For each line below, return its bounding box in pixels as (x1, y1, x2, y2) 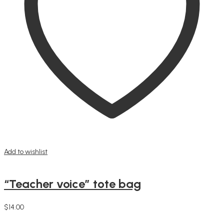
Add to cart (4, 211, 37, 220)
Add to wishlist (4, 147, 47, 156)
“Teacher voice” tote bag (4, 176, 141, 191)
